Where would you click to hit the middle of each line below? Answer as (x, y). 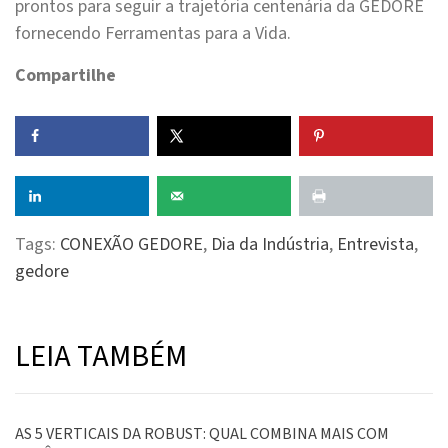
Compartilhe (65, 76)
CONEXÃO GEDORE (131, 244)
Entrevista (375, 244)
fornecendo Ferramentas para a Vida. (153, 34)
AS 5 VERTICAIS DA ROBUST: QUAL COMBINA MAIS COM (202, 433)
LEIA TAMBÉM (101, 356)
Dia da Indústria (270, 244)
